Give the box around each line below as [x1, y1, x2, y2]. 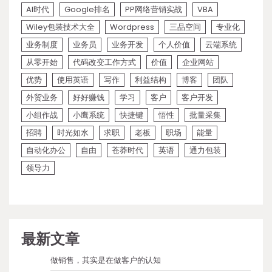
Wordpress [110, 21, 154, 33]
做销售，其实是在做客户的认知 [50, 254, 161, 267]
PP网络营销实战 [125, 4, 182, 16]
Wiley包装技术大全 [26, 21, 95, 33]
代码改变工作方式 [73, 56, 136, 69]
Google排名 [64, 4, 110, 16]
